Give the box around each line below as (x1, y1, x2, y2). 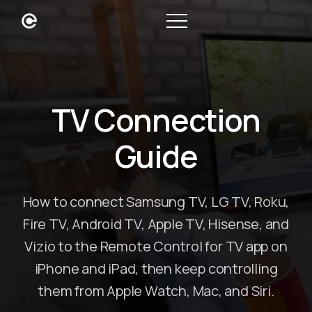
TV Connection (52, 99, 260, 141)
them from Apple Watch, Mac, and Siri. (38, 281, 274, 300)
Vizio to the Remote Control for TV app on (24, 237, 288, 256)
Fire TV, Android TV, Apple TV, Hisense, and (23, 214, 289, 233)
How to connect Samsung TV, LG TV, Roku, (22, 192, 290, 211)
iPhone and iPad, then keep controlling (34, 259, 278, 278)
